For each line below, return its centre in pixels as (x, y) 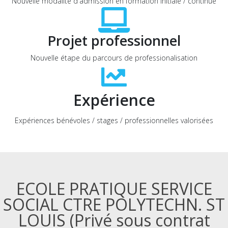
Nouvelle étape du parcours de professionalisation (114, 58)
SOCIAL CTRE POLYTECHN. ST (114, 204)
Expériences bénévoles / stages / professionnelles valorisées (114, 120)
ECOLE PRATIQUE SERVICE (114, 189)
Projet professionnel (114, 40)
